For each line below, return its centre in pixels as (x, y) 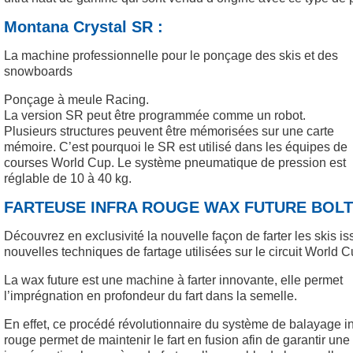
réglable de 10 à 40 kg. (68, 178)
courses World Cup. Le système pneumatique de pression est (175, 162)
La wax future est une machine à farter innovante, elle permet (173, 280)
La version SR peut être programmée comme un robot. (155, 115)
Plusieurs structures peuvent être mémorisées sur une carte (169, 131)
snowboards (38, 71)
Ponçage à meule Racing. (76, 99)
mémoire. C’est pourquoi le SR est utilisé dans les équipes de (176, 147)
